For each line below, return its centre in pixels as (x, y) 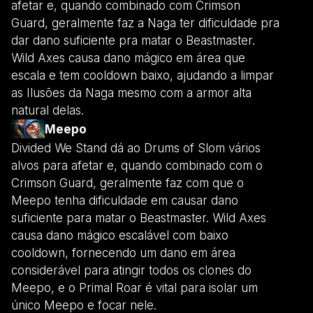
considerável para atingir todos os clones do (131, 270)
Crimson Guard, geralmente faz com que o (128, 183)
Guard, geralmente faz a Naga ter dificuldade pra (145, 23)
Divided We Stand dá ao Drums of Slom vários (136, 148)
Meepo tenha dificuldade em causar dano (125, 200)
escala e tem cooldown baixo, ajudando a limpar (143, 75)
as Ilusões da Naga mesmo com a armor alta (131, 93)
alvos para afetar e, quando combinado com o (137, 165)
